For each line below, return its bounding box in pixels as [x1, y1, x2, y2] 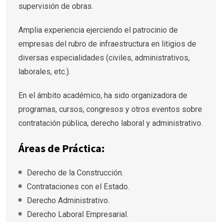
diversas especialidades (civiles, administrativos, [18, 53, 190, 62]
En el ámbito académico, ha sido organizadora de [18, 90, 187, 100]
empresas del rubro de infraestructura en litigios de [18, 39, 196, 49]
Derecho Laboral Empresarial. [27, 209, 128, 219]
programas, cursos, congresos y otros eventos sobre [18, 104, 202, 114]
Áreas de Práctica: [18, 141, 105, 155]
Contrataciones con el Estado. [27, 181, 129, 191]
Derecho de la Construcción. [27, 167, 123, 177]
